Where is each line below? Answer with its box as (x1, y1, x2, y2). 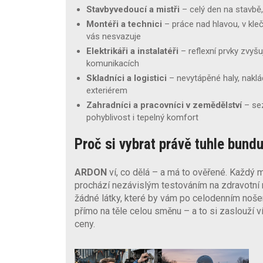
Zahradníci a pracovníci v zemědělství (86, 99, 242, 110)
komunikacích (86, 58, 139, 69)
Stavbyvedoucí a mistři (86, 4, 180, 15)
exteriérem (86, 85, 127, 96)
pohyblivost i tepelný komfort (86, 112, 198, 123)
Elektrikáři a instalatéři (86, 45, 178, 56)
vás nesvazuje (86, 31, 141, 42)
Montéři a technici (86, 18, 162, 29)
